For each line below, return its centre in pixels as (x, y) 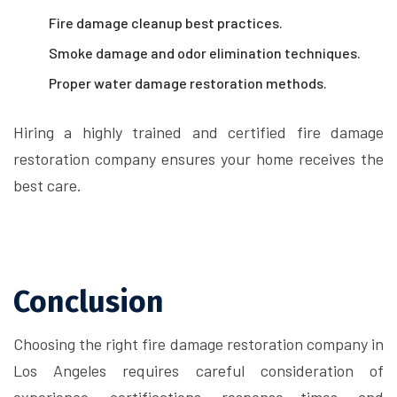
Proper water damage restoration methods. (188, 83)
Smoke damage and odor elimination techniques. (205, 53)
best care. (47, 185)
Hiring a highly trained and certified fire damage (198, 132)
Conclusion (89, 302)
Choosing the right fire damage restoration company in (198, 344)
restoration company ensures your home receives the (198, 159)
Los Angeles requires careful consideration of (198, 370)
